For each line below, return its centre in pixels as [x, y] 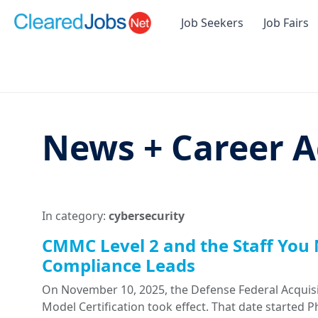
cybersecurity [147, 216]
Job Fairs [286, 23]
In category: [75, 216]
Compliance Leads [119, 265]
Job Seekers [212, 23]
